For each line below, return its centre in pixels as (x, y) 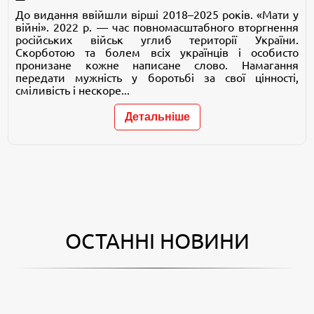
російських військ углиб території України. (157, 40)
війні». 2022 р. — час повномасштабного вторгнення (157, 27)
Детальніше (157, 116)
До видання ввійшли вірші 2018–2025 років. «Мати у (157, 14)
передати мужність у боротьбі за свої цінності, (157, 77)
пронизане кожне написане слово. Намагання (157, 65)
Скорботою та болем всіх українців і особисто (157, 52)
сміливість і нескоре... (73, 90)
